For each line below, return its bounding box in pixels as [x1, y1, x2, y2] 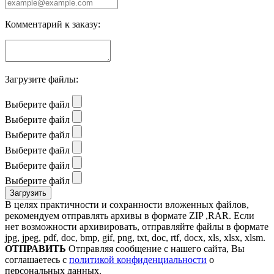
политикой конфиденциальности [69, 254, 207, 265]
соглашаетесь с [5, 254, 69, 265]
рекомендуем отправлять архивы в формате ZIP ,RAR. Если [5, 210, 254, 221]
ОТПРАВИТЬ [5, 243, 66, 254]
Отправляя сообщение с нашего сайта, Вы [68, 243, 245, 254]
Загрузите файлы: [5, 73, 78, 84]
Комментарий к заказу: [5, 18, 100, 29]
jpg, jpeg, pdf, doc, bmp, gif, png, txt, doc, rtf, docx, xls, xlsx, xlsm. [5, 232, 265, 243]
